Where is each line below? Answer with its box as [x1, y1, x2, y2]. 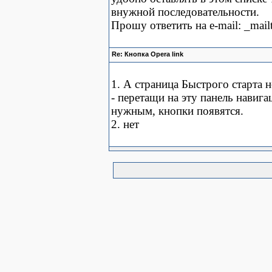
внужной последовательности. [111, 5, 259, 18]
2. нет [111, 118, 139, 131]
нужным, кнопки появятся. [111, 104, 243, 117]
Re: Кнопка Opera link [112, 50, 183, 58]
